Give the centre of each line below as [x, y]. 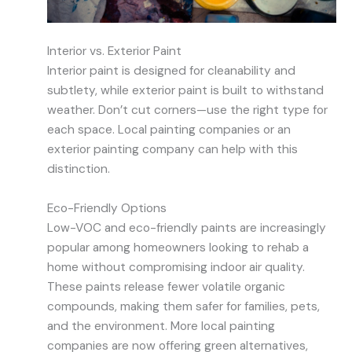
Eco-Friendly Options [107, 209]
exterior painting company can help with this [172, 150]
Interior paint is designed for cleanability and [171, 71]
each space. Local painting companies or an [169, 130]
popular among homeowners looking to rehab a [178, 248]
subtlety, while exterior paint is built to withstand [185, 91]
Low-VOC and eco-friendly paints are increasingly [187, 228]
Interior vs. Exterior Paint [114, 51]
